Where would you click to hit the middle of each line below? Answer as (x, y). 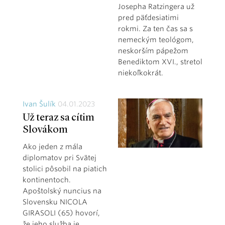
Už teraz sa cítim (59, 118)
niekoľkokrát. (140, 73)
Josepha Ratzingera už (156, 6)
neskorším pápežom (153, 50)
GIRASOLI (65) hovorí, (61, 213)
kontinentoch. (47, 180)
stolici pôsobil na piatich (65, 168)
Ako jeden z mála (52, 146)
